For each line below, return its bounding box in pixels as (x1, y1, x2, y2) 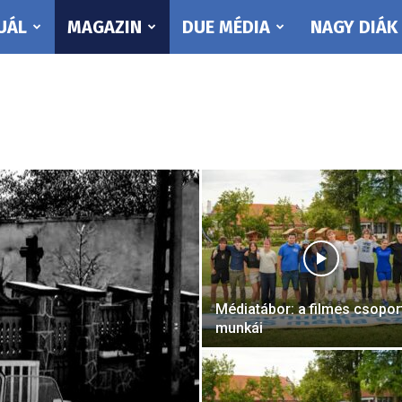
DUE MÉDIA (181, 16, 270, 38)
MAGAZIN (66, 16, 142, 38)
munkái (215, 319, 263, 336)
